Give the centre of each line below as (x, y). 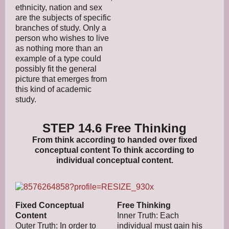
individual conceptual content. (114, 160)
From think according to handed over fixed (114, 140)
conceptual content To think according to (114, 150)
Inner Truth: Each (148, 215)
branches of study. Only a (61, 28)
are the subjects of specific (63, 17)
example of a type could (58, 58)
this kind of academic (53, 89)
